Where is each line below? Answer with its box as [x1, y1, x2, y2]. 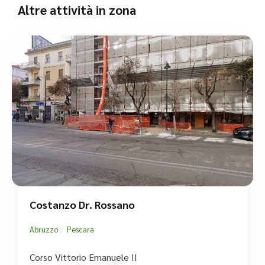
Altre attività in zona [18, 1, 136, 18]
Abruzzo [30, 224, 58, 234]
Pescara [67, 224, 94, 234]
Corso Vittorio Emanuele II [30, 250, 137, 263]
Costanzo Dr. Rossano [30, 197, 135, 211]
